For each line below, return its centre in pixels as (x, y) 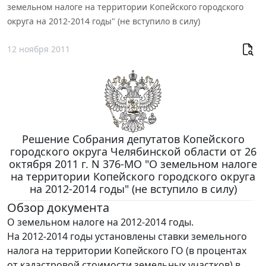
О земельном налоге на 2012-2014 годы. (100, 222)
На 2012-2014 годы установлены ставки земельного (127, 236)
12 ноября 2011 (39, 49)
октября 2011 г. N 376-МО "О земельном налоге (133, 164)
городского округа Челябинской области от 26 (133, 151)
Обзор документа (58, 207)
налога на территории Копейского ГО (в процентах (127, 250)
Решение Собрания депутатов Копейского (133, 139)
